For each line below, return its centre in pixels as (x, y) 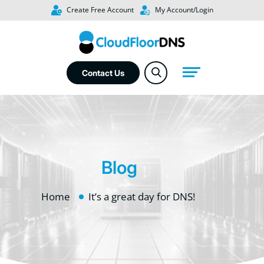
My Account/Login (183, 10)
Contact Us (103, 72)
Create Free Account (99, 10)
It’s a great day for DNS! (142, 196)
